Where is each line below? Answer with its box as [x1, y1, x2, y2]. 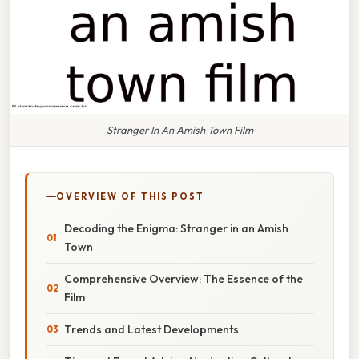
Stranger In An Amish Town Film [106, 123, 253, 136]
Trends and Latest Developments [64, 321, 239, 337]
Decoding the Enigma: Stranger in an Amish [64, 220, 288, 236]
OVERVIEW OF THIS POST [56, 190, 204, 202]
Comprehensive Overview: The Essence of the [64, 271, 303, 286]
